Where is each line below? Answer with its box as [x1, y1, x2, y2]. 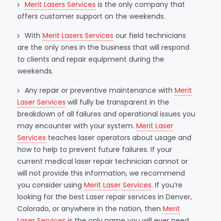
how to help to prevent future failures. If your [17, 144, 172, 154]
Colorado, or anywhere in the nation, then [17, 203, 163, 214]
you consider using [17, 180, 84, 190]
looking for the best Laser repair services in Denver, [17, 191, 192, 202]
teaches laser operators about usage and [46, 132, 191, 143]
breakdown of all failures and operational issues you [17, 109, 195, 119]
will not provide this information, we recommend [17, 168, 185, 178]
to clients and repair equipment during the [17, 54, 164, 64]
